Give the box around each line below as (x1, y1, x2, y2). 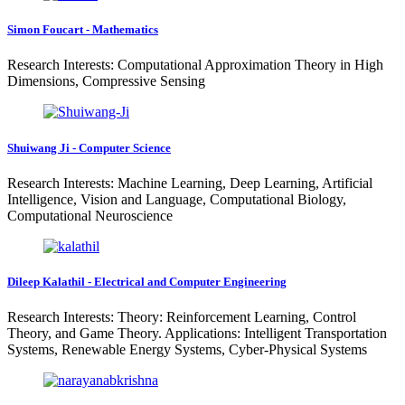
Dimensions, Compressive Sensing (7, 73, 205, 89)
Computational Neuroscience (7, 207, 173, 223)
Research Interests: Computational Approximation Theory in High (7, 57, 383, 73)
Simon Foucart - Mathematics (7, 23, 158, 37)
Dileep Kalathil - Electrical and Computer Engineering (7, 274, 287, 288)
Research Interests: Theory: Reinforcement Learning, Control (7, 309, 356, 325)
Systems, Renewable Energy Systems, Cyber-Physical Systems (7, 342, 367, 358)
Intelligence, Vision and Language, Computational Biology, (7, 191, 346, 207)
